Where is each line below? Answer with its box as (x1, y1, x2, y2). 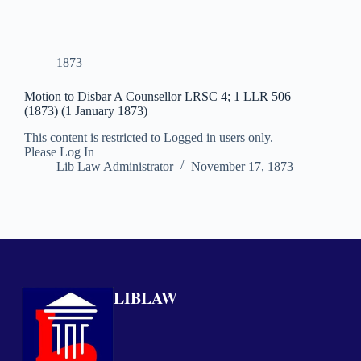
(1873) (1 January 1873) (24, 104, 147, 118)
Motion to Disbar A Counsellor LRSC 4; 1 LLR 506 (24, 89, 291, 104)
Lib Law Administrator (56, 160, 173, 174)
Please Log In (24, 145, 94, 160)
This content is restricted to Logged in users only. (24, 131, 273, 145)
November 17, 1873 (191, 160, 293, 174)
